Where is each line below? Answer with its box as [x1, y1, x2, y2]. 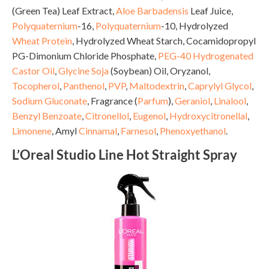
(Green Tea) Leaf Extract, [12, 4, 116, 16]
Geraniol [175, 94, 210, 106]
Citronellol [85, 109, 129, 121]
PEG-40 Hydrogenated [158, 49, 253, 61]
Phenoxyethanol [160, 124, 226, 136]
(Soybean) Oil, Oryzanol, [109, 64, 210, 76]
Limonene [12, 124, 52, 136]
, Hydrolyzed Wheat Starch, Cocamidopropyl [72, 34, 256, 46]
